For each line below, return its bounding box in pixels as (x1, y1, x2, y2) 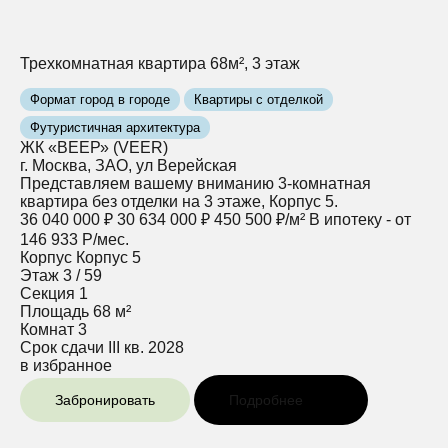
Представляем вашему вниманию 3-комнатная (20, 174, 371, 192)
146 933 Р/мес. (20, 230, 129, 248)
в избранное (20, 356, 112, 374)
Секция (20, 284, 75, 302)
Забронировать (55, 391, 155, 408)
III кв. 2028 (108, 338, 184, 356)
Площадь (20, 302, 89, 320)
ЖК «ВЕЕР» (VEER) (20, 138, 168, 156)
